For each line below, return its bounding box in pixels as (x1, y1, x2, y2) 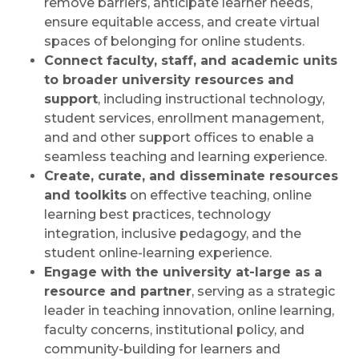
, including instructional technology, (98, 91, 325, 107)
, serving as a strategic (192, 284, 335, 300)
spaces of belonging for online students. (44, 34, 305, 50)
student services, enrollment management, (44, 111, 324, 127)
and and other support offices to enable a (44, 130, 314, 146)
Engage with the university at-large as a (44, 264, 322, 280)
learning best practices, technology (44, 207, 271, 223)
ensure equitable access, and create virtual (44, 14, 320, 30)
